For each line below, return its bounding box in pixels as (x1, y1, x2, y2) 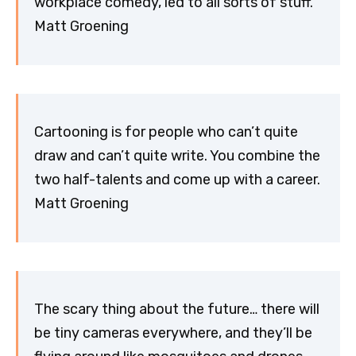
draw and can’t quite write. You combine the (34, 147, 320, 165)
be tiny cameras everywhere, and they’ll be (34, 324, 312, 342)
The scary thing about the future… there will (34, 300, 319, 319)
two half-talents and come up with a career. (34, 171, 320, 189)
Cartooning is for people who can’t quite (34, 123, 298, 141)
